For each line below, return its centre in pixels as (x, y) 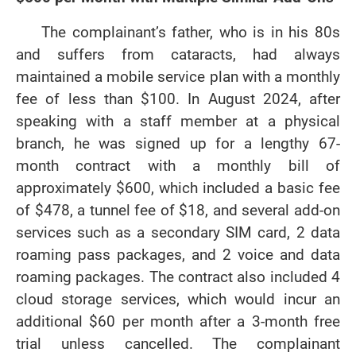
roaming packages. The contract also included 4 (178, 277)
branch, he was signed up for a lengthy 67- (178, 143)
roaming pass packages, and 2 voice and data (178, 255)
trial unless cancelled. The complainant (178, 344)
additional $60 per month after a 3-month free (178, 321)
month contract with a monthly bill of (178, 166)
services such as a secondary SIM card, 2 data (178, 232)
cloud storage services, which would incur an (178, 299)
